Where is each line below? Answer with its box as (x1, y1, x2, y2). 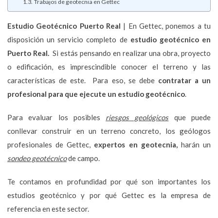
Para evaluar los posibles (7, 112, 106, 122)
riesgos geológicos (106, 112, 169, 122)
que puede (168, 112, 211, 122)
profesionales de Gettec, (7, 140, 94, 149)
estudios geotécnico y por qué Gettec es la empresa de (7, 190, 211, 200)
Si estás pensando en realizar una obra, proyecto (53, 48, 211, 57)
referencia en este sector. (7, 204, 89, 213)
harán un (181, 140, 211, 149)
